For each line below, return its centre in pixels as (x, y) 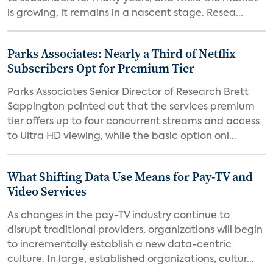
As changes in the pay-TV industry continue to (119, 216)
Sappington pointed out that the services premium (131, 107)
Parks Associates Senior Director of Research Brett (128, 93)
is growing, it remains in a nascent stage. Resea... (125, 13)
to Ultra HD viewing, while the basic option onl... (122, 136)
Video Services (47, 191)
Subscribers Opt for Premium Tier (101, 68)
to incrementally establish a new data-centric (119, 245)
